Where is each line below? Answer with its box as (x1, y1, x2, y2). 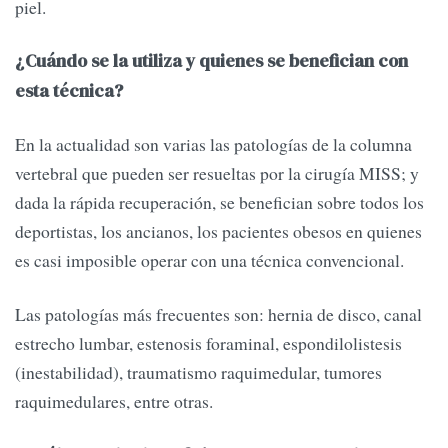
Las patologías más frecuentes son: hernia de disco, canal (15, 301, 422, 326)
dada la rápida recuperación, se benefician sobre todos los (15, 190, 424, 215)
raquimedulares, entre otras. (15, 388, 213, 413)
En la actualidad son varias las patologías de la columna (15, 132, 412, 157)
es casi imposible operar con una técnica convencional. (15, 248, 404, 273)
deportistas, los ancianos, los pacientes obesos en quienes (15, 219, 422, 244)
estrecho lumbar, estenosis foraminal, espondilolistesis (15, 330, 402, 355)
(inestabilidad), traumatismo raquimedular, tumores (15, 359, 382, 384)
